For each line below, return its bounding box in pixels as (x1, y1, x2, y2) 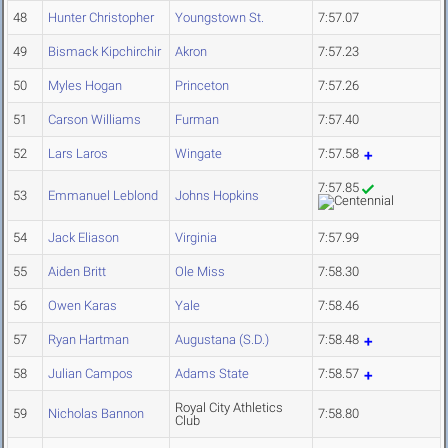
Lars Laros (48, 146, 108, 162)
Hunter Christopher (48, 10, 154, 26)
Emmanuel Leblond (48, 188, 158, 204)
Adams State (175, 366, 249, 382)
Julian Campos (48, 366, 133, 382)
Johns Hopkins (175, 188, 259, 204)
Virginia (175, 230, 217, 246)
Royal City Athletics (175, 400, 283, 416)
